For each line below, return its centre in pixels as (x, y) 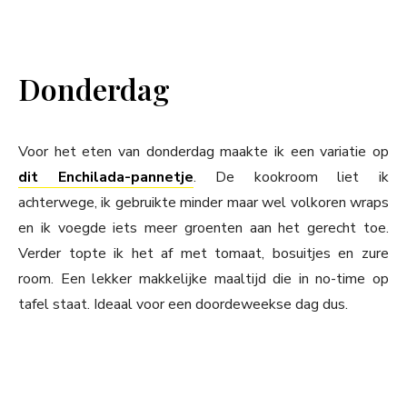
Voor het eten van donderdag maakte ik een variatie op (203, 152)
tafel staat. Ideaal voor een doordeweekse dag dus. (183, 305)
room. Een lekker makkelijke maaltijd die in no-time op (203, 279)
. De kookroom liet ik (291, 178)
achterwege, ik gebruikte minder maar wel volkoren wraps (203, 203)
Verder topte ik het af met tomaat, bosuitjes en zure (203, 254)
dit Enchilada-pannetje (106, 178)
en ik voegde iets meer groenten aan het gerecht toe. (203, 228)
